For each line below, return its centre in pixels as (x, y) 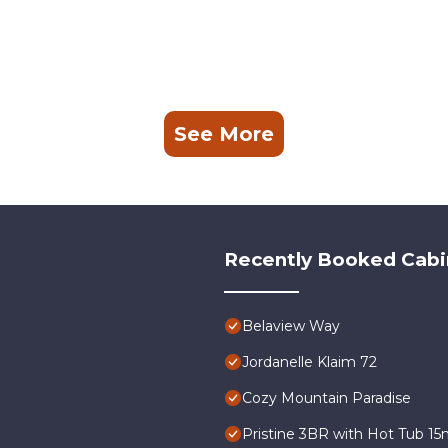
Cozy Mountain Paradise (326, 397)
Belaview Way (291, 325)
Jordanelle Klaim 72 (309, 361)
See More (224, 133)
